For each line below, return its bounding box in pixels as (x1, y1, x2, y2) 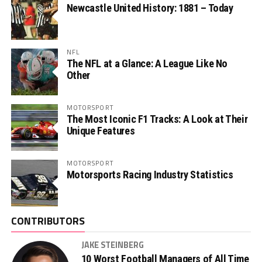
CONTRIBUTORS (11, 213, 85, 229)
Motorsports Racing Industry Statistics (66, 168, 233, 181)
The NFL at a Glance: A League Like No (66, 57, 228, 70)
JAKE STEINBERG (81, 239, 144, 252)
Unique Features (66, 125, 135, 137)
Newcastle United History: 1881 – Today (66, 2, 233, 15)
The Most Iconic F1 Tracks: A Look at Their (66, 113, 248, 126)
